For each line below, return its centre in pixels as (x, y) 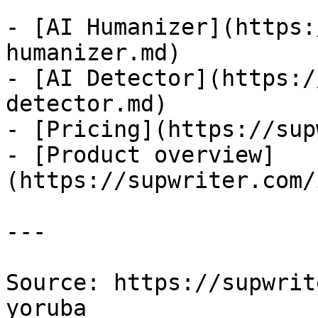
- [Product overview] (141, 155)
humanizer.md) (93, 53)
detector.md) (87, 104)
